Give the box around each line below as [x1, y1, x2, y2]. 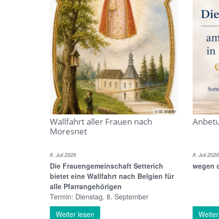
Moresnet [50, 125, 87, 137]
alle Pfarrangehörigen [50, 181, 122, 191]
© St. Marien [155, 108, 176, 114]
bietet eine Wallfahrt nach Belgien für [50, 171, 174, 181]
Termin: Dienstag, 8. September [50, 191, 149, 201]
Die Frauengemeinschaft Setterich [50, 160, 163, 171]
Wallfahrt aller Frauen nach [50, 115, 152, 127]
